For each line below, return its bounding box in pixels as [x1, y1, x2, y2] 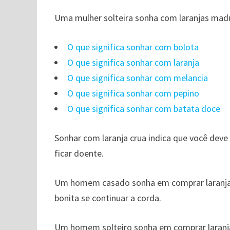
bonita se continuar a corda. [54, 192, 162, 204]
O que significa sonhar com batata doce [67, 103, 221, 114]
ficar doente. [54, 147, 104, 159]
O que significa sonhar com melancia [67, 72, 208, 84]
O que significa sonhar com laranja [67, 56, 200, 68]
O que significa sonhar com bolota [67, 41, 199, 53]
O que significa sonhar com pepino [67, 87, 200, 99]
